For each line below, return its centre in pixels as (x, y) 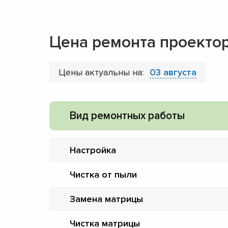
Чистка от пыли (103, 174)
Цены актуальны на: (102, 72)
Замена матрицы (106, 199)
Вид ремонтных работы (127, 116)
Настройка (93, 150)
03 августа (173, 72)
